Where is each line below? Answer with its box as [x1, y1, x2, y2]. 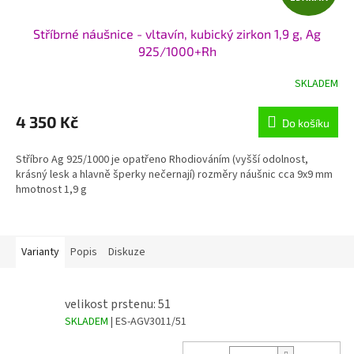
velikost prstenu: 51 [65, 296, 171, 314]
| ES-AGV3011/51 [111, 314, 186, 330]
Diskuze [108, 244, 145, 261]
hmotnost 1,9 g [16, 182, 92, 198]
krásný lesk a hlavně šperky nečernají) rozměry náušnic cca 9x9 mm [16, 167, 333, 183]
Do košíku [282, 116, 330, 130]
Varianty [21, 244, 59, 261]
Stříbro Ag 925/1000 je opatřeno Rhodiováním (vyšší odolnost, [16, 152, 308, 168]
